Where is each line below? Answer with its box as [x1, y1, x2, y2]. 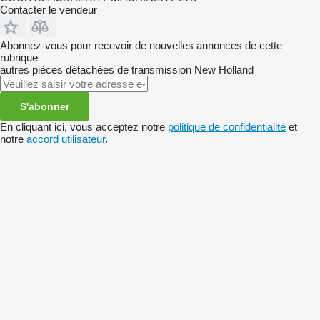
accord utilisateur [26, 132, 105, 145]
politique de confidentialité [168, 120, 286, 133]
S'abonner [20, 100, 69, 112]
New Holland [194, 63, 254, 76]
